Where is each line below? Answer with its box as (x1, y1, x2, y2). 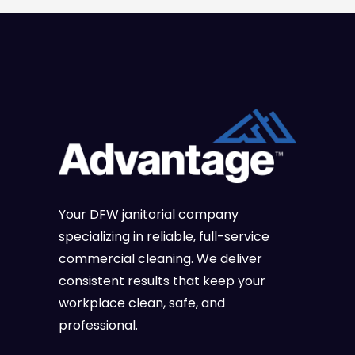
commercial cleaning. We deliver (59, 249, 262, 268)
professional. (59, 315, 138, 334)
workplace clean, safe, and (59, 293, 225, 312)
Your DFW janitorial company (59, 204, 239, 223)
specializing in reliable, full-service (59, 227, 269, 246)
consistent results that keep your (59, 271, 265, 290)
